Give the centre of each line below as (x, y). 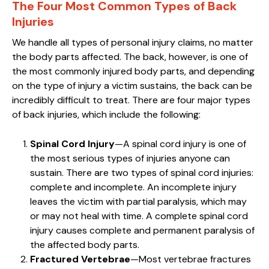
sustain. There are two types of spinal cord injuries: (142, 172)
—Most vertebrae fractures (191, 259)
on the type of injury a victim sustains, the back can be (132, 85)
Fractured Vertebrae (80, 259)
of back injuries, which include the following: (106, 114)
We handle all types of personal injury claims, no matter (133, 42)
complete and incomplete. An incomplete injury (133, 187)
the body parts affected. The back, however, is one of (130, 56)
